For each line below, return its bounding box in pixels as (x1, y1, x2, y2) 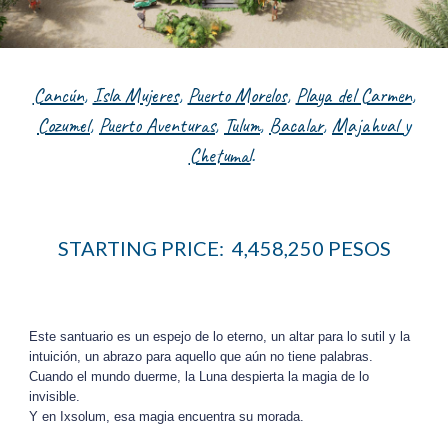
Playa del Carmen (295, 83, 412, 108)
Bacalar (269, 113, 323, 138)
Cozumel (37, 113, 90, 138)
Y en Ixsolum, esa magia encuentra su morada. (29, 409, 305, 424)
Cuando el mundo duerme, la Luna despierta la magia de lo (29, 369, 370, 384)
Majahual (332, 113, 404, 138)
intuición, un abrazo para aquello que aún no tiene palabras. (29, 349, 374, 364)
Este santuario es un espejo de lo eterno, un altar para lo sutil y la (29, 329, 411, 344)
